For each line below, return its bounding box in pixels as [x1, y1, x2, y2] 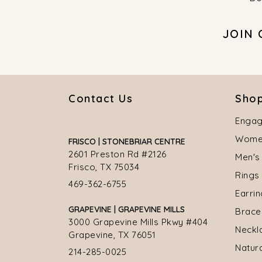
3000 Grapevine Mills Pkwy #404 [68, 216, 208, 228]
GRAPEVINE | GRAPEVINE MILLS [68, 204, 185, 215]
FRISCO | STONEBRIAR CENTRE [68, 136, 185, 147]
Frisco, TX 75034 [68, 161, 139, 173]
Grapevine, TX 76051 [68, 229, 156, 241]
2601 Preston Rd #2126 [68, 149, 167, 160]
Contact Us [68, 92, 133, 106]
